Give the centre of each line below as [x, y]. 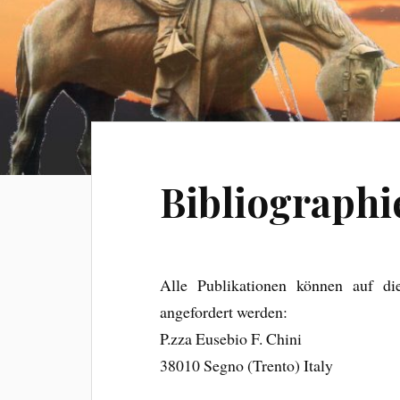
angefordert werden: [224, 312]
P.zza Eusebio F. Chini [231, 338]
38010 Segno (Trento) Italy [247, 365]
